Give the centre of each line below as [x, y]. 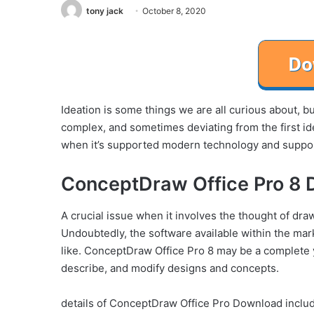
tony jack [105, 11]
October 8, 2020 [174, 11]
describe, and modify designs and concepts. [170, 268]
